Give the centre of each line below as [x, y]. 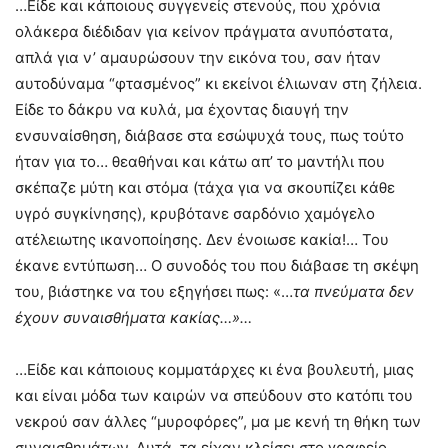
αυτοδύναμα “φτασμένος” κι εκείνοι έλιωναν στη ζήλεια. [218, 84]
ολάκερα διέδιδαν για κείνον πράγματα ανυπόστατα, [204, 32]
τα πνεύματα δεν [353, 292]
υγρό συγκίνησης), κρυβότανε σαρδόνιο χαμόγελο [195, 214]
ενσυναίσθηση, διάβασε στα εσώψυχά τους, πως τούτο [209, 136]
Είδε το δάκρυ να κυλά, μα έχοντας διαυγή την [182, 110]
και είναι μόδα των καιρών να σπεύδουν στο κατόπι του [214, 396]
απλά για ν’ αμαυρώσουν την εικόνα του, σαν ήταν [198, 58]
